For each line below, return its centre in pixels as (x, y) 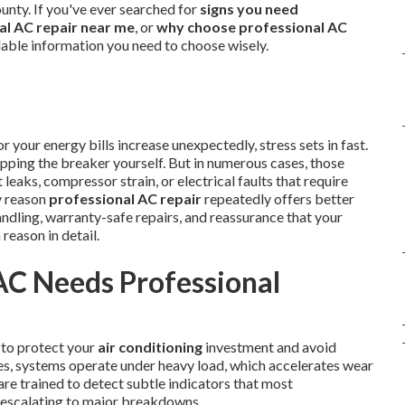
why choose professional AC (252, 27)
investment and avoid (269, 347)
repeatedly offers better (278, 198)
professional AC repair (125, 198)
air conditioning (150, 347)
